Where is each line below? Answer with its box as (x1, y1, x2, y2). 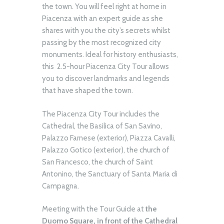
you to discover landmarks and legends (42, 74, 169, 83)
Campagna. (42, 181, 79, 190)
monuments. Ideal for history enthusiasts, (42, 50, 178, 59)
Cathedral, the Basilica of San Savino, (42, 121, 162, 130)
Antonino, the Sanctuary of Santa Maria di (42, 169, 177, 178)
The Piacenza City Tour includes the (42, 109, 159, 118)
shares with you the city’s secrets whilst (42, 26, 170, 35)
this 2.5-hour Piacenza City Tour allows (42, 62, 169, 71)
